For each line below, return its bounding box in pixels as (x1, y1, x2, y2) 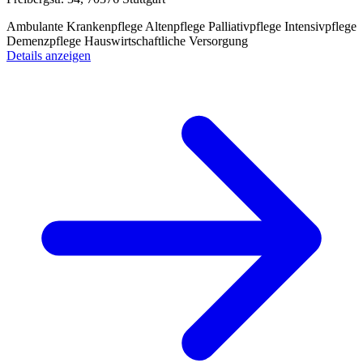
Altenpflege (145, 19, 208, 33)
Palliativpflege (208, 19, 284, 33)
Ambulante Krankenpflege (6, 19, 145, 33)
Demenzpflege (6, 33, 84, 48)
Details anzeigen (6, 48, 91, 62)
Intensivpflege (284, 19, 357, 33)
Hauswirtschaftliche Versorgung (84, 33, 248, 48)
